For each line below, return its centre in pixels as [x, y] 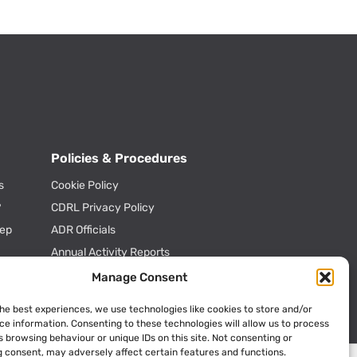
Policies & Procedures [119, 158]
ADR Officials [83, 229]
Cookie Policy [85, 185]
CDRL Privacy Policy [103, 207]
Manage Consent [139, 277]
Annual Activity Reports [110, 252]
